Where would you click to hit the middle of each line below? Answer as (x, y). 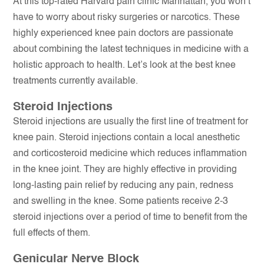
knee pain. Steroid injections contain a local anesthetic (127, 138)
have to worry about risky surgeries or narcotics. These (127, 18)
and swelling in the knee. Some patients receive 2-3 (121, 202)
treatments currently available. (76, 81)
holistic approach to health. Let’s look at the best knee (125, 65)
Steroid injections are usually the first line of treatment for (131, 122)
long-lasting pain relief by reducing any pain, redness (123, 186)
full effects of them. (52, 233)
